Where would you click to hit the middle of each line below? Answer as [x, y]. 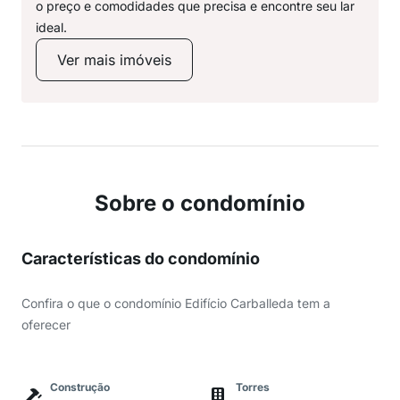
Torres [253, 387]
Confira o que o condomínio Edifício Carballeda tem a [176, 303]
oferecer [46, 325]
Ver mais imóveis [114, 60]
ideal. [51, 27]
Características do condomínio [141, 258]
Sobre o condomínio [200, 203]
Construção [80, 387]
